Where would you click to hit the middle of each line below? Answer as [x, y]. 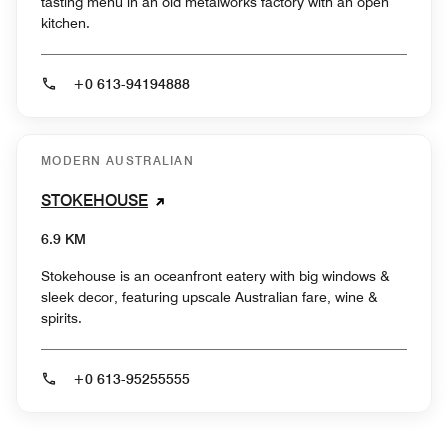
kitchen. [65, 22]
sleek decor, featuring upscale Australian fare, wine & [209, 296]
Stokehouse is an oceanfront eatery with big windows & [215, 275]
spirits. [61, 317]
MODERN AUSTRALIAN [118, 160]
